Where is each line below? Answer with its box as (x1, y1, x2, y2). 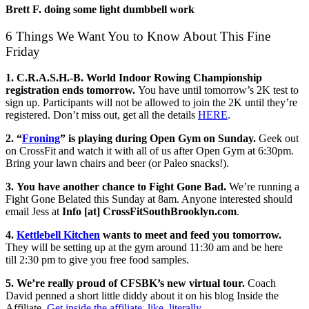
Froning (22, 132, 60, 145)
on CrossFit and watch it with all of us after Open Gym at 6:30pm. (6, 145, 294, 157)
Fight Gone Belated (6, 193, 94, 206)
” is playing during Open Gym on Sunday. (60, 132, 259, 145)
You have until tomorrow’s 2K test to (138, 84, 299, 97)
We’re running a (226, 181, 299, 193)
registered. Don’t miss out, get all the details (6, 109, 198, 121)
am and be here (214, 241, 283, 254)
